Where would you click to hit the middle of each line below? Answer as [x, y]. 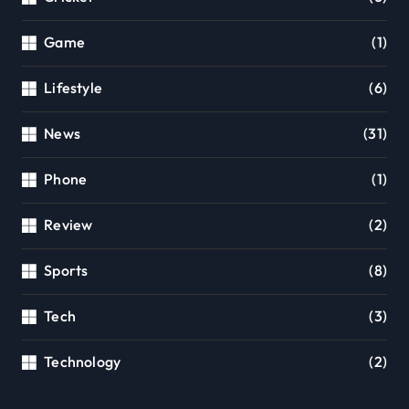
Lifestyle [73, 87]
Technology [83, 361]
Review [68, 224]
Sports [66, 270]
